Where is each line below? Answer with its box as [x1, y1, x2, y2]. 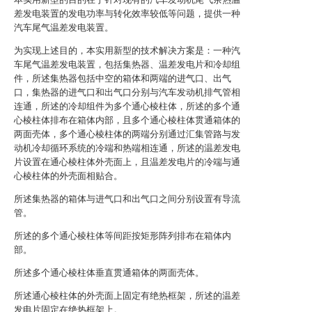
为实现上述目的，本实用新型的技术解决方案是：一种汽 [14, 45, 240, 56]
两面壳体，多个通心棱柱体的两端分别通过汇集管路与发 [14, 129, 240, 139]
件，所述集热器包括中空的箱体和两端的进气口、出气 [14, 73, 231, 84]
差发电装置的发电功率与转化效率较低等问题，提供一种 [14, 8, 240, 19]
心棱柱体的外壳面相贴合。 [14, 171, 123, 181]
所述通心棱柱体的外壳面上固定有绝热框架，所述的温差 [14, 290, 240, 301]
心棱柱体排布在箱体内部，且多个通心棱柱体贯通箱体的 [14, 115, 240, 125]
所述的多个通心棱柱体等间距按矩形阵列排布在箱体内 [14, 231, 231, 241]
